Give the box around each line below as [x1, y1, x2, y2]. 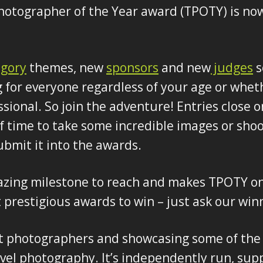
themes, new [26, 59, 106, 76]
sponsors [106, 59, 159, 76]
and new [159, 59, 211, 76]
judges [211, 59, 253, 76]
